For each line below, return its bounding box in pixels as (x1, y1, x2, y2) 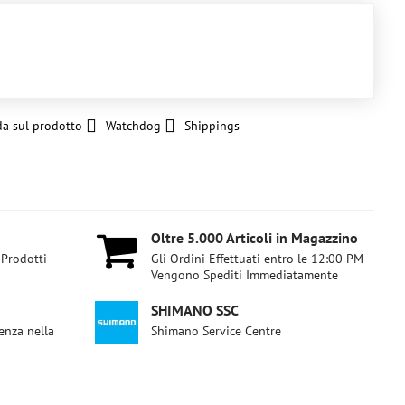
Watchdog (105, 118, 161, 134)
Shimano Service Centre (151, 323, 282, 339)
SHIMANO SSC (151, 301, 240, 319)
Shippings (184, 118, 240, 134)
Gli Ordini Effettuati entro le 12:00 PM (151, 250, 364, 267)
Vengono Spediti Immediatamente (151, 267, 339, 283)
